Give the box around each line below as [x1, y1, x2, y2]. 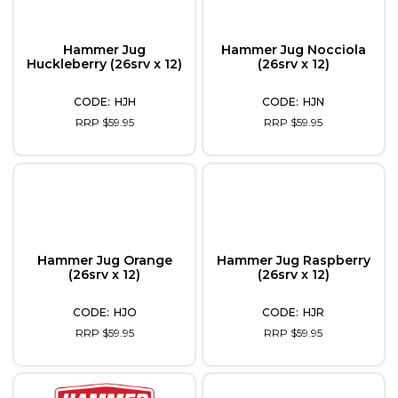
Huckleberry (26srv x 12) [27, 56, 183, 73]
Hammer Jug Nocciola [220, 42, 366, 59]
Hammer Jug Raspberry [216, 251, 370, 268]
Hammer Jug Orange [36, 251, 172, 268]
